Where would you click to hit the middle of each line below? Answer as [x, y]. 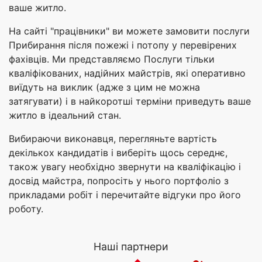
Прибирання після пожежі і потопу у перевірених [123, 45]
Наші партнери [131, 247]
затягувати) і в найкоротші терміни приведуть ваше [130, 101]
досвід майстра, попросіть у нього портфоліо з [119, 181]
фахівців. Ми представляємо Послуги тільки [112, 59]
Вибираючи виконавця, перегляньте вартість [113, 139]
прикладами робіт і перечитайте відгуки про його [125, 195]
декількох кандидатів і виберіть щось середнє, [118, 153]
